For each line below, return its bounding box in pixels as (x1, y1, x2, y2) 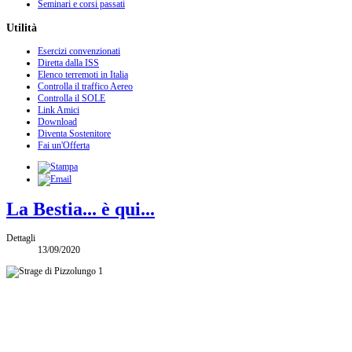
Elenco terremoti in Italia (38, 68, 128, 80)
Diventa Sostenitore (38, 127, 111, 139)
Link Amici (38, 104, 79, 115)
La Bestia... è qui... (6, 198, 155, 219)
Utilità (6, 20, 37, 34)
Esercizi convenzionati (38, 45, 120, 57)
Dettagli (6, 232, 35, 244)
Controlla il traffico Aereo (38, 80, 133, 92)
